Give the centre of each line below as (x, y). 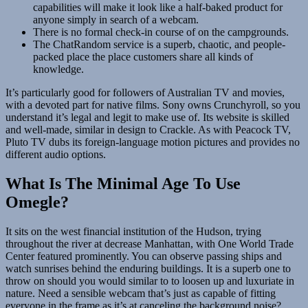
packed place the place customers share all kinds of (143, 56)
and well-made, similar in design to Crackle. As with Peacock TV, (148, 129)
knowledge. (58, 69)
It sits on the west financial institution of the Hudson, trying (133, 231)
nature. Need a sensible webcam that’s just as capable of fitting (141, 293)
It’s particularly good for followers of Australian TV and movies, (145, 92)
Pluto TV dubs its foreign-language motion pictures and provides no (153, 142)
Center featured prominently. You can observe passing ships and (144, 256)
